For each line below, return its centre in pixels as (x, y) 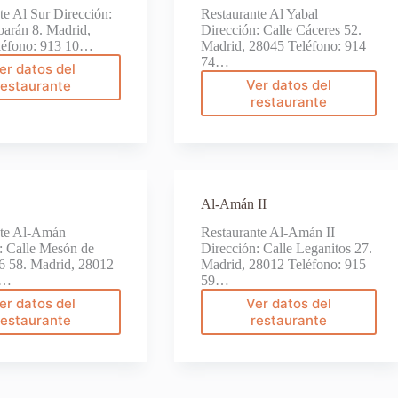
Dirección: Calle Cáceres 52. (281, 29)
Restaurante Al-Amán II (267, 233)
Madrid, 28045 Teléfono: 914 (283, 45)
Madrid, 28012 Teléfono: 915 (283, 265)
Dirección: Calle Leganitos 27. (286, 249)
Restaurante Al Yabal (259, 13)
